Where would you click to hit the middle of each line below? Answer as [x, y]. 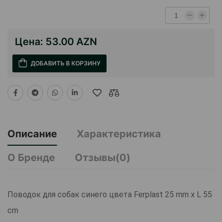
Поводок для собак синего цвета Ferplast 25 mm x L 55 [110, 195]
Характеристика [119, 134]
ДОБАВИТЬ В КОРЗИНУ [66, 63]
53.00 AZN [71, 42]
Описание [32, 134]
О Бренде [31, 158]
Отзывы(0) [103, 158]
